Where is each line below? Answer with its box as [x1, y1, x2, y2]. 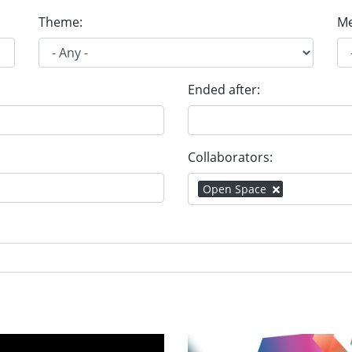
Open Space [203, 181, 266, 196]
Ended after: [188, 81, 260, 98]
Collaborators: [188, 148, 273, 166]
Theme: [38, 13, 82, 31]
